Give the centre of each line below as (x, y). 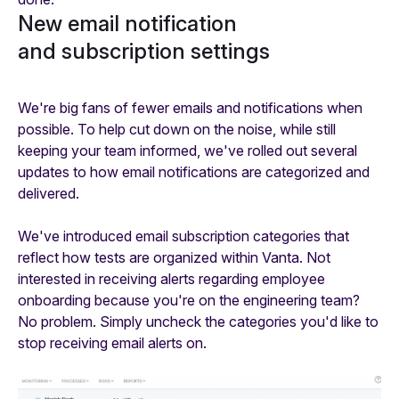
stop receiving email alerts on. (112, 343)
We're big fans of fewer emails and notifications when (190, 108)
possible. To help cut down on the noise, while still (177, 130)
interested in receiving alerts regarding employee (171, 279)
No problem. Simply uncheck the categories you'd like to (198, 322)
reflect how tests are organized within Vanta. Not (174, 258)
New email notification (127, 23)
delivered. (49, 194)
